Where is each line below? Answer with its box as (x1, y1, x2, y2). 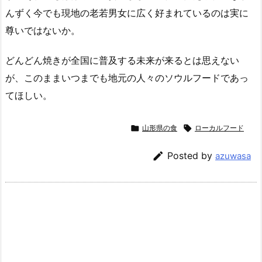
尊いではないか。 (5, 25, 80, 37)
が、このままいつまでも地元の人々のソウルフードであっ (5, 72, 249, 84)
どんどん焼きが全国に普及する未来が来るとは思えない (5, 54, 239, 67)
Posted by (167, 149, 215, 161)
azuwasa (215, 150, 251, 161)
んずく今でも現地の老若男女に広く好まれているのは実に (5, 7, 249, 19)
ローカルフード (195, 123, 244, 133)
